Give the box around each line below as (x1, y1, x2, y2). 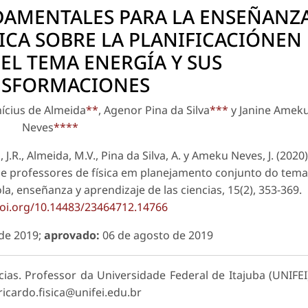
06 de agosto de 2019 (99, 228, 216, 243)
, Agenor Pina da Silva (98, 102, 210, 118)
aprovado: (43, 228, 100, 243)
